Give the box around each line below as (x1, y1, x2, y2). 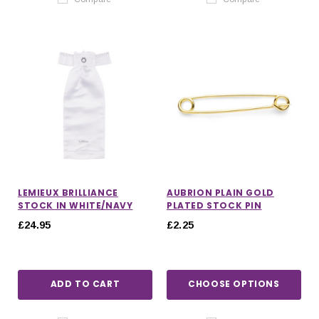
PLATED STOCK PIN (167, 199, 262, 211)
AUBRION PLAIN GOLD (167, 186, 274, 199)
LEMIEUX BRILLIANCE (18, 186, 118, 199)
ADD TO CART (50, 278, 120, 291)
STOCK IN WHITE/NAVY (18, 199, 133, 211)
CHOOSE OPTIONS (188, 278, 280, 291)
